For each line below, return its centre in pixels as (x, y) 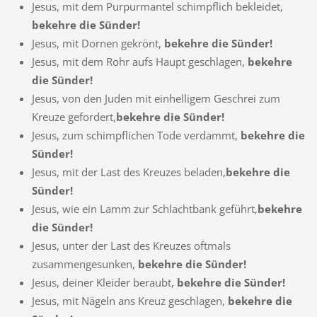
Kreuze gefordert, (74, 116)
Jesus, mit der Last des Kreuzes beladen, (128, 172)
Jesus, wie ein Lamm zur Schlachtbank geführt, (144, 208)
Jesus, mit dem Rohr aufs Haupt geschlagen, (139, 61)
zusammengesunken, (85, 264)
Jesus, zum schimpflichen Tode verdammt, (136, 135)
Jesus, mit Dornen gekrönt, (98, 43)
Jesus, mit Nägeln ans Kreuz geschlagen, (129, 300)
